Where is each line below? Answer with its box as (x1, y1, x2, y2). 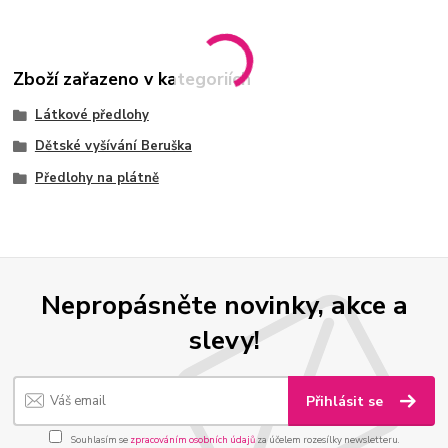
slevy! (188, 322, 260, 359)
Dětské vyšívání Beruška (34, 137, 192, 156)
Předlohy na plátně (34, 169, 159, 188)
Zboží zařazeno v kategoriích (13, 67, 252, 92)
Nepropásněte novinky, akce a (40, 287, 408, 324)
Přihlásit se (306, 391, 388, 411)
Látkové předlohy (34, 105, 149, 124)
